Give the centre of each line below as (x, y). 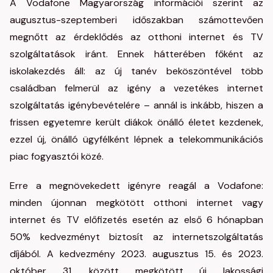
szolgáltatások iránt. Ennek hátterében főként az (136, 54)
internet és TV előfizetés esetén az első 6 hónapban (136, 220)
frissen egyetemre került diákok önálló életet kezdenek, (136, 122)
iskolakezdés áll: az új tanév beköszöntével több (136, 71)
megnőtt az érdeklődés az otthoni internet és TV (136, 37)
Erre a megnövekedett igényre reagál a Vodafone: (136, 186)
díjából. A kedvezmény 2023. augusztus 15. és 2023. (136, 254)
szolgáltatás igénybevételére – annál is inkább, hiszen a (136, 105)
